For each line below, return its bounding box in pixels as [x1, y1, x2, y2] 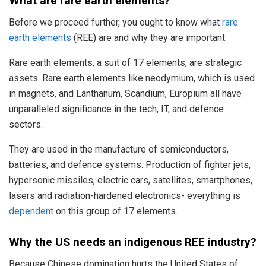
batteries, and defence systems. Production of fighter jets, [9, 159, 251, 170]
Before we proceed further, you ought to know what [9, 16, 222, 28]
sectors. [9, 118, 43, 130]
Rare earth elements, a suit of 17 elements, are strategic [9, 56, 242, 68]
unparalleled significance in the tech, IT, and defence [9, 103, 224, 115]
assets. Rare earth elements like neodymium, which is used [9, 72, 255, 84]
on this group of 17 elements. [53, 205, 178, 217]
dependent [9, 205, 53, 217]
